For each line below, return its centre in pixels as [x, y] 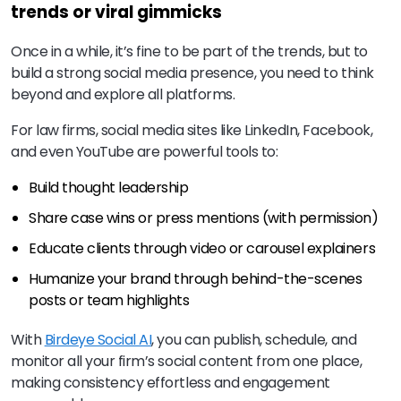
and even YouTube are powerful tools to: [145, 152]
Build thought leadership [109, 188]
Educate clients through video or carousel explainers [202, 249]
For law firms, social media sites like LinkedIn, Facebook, [192, 131]
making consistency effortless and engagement [171, 383]
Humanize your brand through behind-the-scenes [196, 279]
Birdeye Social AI [98, 340]
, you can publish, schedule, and [254, 340]
